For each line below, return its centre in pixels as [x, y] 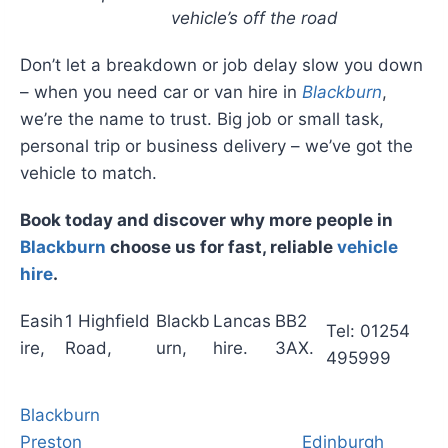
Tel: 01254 [367, 330]
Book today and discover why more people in [206, 219]
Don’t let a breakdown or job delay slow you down [221, 64]
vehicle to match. [88, 172]
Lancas [242, 320]
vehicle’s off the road [254, 17]
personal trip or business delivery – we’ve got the [216, 145]
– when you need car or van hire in [161, 91]
